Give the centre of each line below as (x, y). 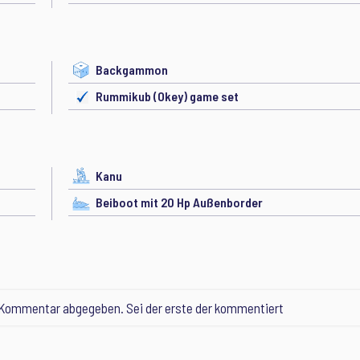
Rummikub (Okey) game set (167, 96)
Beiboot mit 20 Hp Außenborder (179, 202)
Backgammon (132, 70)
